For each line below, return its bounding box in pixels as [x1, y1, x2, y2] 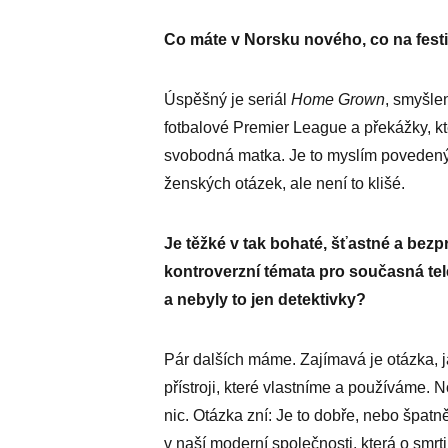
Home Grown [291, 91, 385, 108]
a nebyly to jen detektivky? [164, 291, 382, 308]
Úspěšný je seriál [164, 91, 291, 108]
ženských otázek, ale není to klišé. [164, 175, 405, 192]
